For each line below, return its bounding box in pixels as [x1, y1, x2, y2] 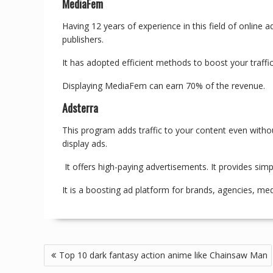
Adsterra [62, 100, 101, 116]
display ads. [62, 138, 107, 149]
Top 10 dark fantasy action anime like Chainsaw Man [59, 249, 268, 261]
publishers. [62, 34, 106, 45]
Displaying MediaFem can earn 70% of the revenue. [62, 80, 265, 91]
